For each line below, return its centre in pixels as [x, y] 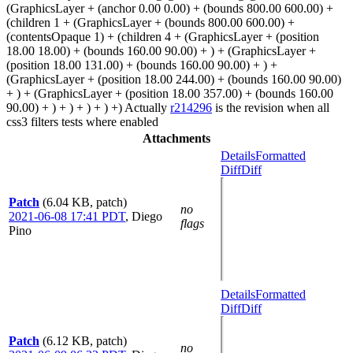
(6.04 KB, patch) [85, 202]
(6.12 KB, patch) [85, 341]
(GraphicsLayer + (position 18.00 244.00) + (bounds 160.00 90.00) [174, 79]
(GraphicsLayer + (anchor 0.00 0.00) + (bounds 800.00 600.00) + [170, 8]
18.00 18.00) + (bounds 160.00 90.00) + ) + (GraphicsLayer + [161, 51]
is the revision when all [271, 108]
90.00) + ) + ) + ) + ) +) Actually [88, 108]
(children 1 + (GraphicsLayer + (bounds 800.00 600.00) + [150, 22]
